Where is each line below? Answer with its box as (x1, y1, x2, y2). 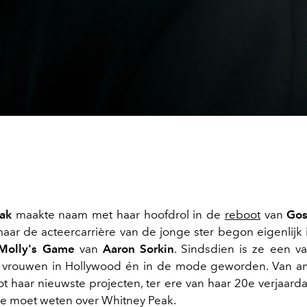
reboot (224, 207, 260, 221)
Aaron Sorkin (102, 241, 175, 256)
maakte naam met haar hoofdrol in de (15, 207, 225, 221)
